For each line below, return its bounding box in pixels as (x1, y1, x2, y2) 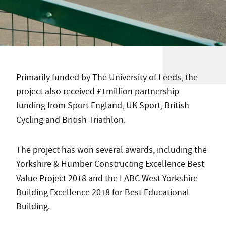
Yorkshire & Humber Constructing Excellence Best (16, 158, 204, 170)
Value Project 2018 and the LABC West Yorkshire (16, 172, 198, 184)
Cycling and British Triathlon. (16, 114, 126, 126)
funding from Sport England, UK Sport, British (16, 99, 189, 111)
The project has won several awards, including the (16, 144, 207, 156)
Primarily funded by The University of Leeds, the (16, 71, 198, 83)
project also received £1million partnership (16, 85, 179, 97)
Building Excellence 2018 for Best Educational (16, 186, 189, 198)
